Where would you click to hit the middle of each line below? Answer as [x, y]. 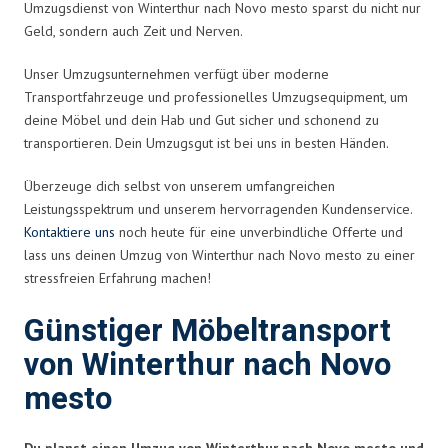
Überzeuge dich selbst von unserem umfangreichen [179, 185]
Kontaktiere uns [69, 231]
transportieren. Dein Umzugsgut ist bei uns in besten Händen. [206, 142]
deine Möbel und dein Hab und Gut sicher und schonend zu [201, 119]
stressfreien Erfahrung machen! [117, 277]
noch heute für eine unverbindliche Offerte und [259, 231]
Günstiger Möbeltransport [207, 331]
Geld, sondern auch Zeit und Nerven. [133, 30]
